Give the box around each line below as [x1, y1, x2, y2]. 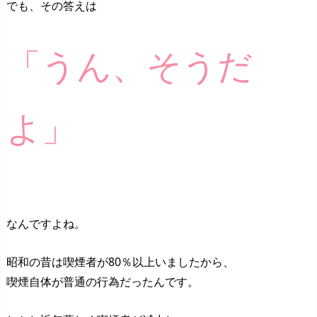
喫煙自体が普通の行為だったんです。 [6, 273, 199, 289]
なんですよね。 [6, 216, 86, 232]
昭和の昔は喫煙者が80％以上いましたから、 [6, 253, 234, 270]
